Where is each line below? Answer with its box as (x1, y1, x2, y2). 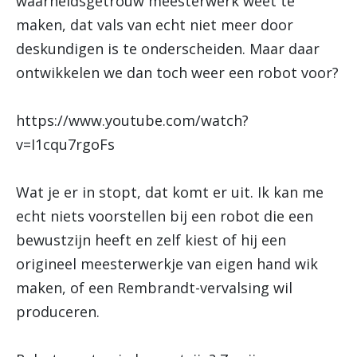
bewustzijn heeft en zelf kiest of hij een (16, 230, 286, 249)
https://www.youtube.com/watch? (16, 111, 249, 130)
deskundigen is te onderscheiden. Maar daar (16, 39, 320, 58)
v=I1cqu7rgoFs (16, 135, 115, 154)
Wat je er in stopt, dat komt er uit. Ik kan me (16, 182, 324, 202)
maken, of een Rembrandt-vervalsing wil (16, 278, 292, 297)
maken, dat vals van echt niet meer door (16, 15, 293, 34)
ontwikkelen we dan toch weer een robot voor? (16, 63, 339, 82)
